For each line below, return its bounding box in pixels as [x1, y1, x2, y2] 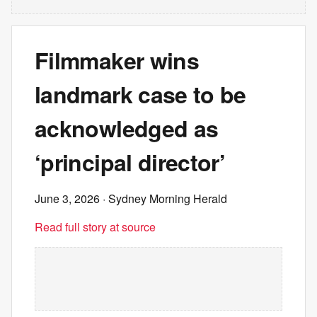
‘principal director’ [35, 146, 226, 178]
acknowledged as [35, 112, 219, 144]
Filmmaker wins [35, 44, 200, 76]
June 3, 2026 [35, 190, 100, 207]
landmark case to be [35, 78, 246, 110]
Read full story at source [35, 219, 156, 235]
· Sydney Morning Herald [100, 190, 227, 207]
